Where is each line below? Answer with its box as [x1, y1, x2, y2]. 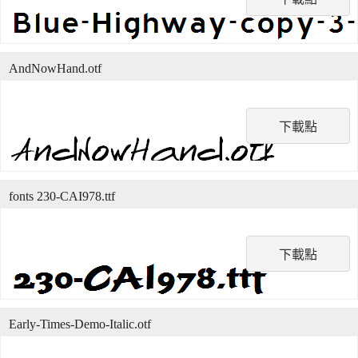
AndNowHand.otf [9, 62, 101, 75]
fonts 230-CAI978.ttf [9, 189, 115, 203]
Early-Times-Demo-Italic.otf [9, 317, 151, 331]
